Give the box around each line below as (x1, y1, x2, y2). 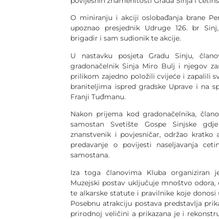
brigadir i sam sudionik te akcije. (70, 34, 181, 43)
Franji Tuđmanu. (70, 92, 126, 101)
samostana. (70, 151, 110, 160)
